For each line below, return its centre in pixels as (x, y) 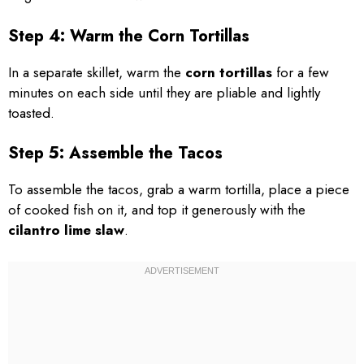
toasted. (31, 113)
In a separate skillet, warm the (97, 72)
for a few (301, 72)
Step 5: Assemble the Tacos (115, 153)
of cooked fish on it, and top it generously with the (157, 210)
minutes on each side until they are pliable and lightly (164, 92)
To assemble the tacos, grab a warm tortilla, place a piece (179, 189)
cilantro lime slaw (66, 230)
